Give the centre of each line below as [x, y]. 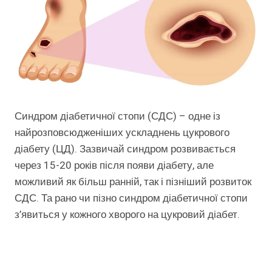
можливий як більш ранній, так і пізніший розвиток [133, 182]
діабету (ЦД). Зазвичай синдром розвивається [125, 149]
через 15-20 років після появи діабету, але [114, 166]
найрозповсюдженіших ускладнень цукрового [122, 133]
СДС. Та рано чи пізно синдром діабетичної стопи [131, 199]
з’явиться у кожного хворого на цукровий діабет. [127, 215]
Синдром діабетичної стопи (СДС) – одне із [117, 117]
